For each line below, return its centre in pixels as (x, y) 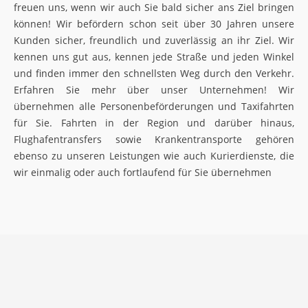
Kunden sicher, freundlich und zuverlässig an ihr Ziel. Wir (154, 40)
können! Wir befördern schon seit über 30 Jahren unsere (154, 23)
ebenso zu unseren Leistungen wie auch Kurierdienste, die (154, 155)
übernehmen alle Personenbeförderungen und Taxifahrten (154, 106)
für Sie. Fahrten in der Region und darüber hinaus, (154, 122)
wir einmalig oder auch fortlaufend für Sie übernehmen (143, 172)
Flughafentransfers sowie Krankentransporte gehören (154, 139)
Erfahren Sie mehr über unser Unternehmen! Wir (154, 89)
